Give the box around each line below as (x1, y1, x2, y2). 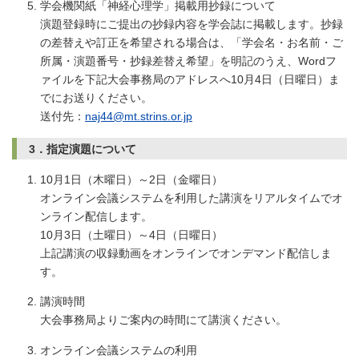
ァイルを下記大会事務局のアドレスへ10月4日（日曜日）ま (40, 73, 340, 87)
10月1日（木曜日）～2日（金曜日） (40, 172, 223, 186)
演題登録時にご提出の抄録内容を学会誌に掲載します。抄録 (40, 18, 343, 31)
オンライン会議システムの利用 (40, 343, 197, 357)
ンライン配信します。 (40, 209, 152, 223)
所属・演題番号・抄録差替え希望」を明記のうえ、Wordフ (40, 54, 337, 68)
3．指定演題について (29, 142, 136, 155)
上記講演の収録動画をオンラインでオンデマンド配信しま (40, 246, 332, 260)
